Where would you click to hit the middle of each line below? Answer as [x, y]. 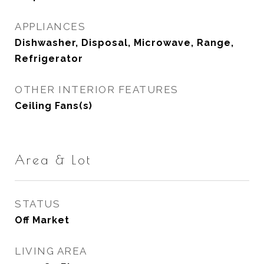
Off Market [42, 220]
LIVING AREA [51, 251]
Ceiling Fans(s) [54, 106]
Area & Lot [53, 160]
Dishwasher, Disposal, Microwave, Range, [124, 43]
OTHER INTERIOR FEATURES [97, 90]
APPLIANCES [50, 27]
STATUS [37, 204]
